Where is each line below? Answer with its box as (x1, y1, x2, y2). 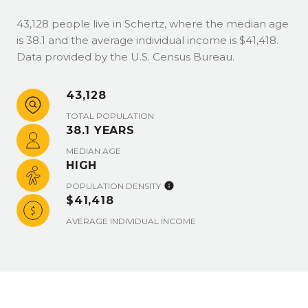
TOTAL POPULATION (66, 111, 154, 121)
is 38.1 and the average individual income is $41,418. (16, 34, 278, 47)
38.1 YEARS (66, 124, 135, 137)
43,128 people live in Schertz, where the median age (16, 17, 289, 30)
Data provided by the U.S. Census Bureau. (16, 50, 234, 63)
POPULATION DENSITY (66, 181, 161, 191)
